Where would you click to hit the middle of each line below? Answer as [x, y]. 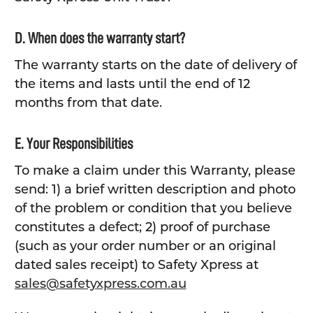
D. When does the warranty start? [100, 39]
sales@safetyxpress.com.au [100, 284]
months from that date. [88, 103]
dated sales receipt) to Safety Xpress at [136, 265]
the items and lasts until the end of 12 [132, 84]
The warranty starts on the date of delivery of [155, 65]
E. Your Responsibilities [73, 144]
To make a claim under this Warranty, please [155, 171]
